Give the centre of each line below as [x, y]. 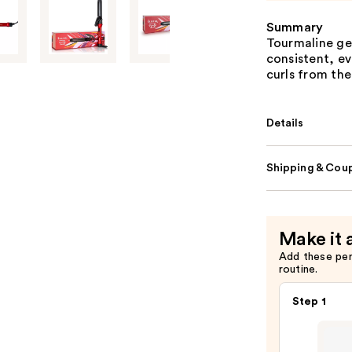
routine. [298, 269]
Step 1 [309, 302]
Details [285, 123]
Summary [295, 27]
